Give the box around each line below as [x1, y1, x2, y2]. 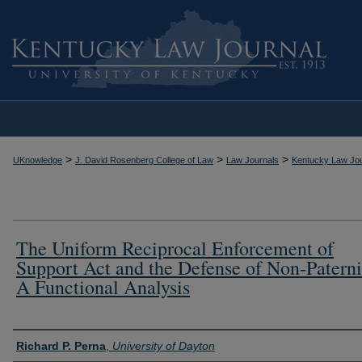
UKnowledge [13, 155, 62, 165]
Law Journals [226, 155, 279, 165]
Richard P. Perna [16, 339, 106, 352]
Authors [13, 332, 65, 355]
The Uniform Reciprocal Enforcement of [16, 234, 334, 261]
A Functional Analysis [16, 273, 190, 300]
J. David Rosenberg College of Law [75, 155, 213, 165]
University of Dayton [112, 339, 215, 352]
